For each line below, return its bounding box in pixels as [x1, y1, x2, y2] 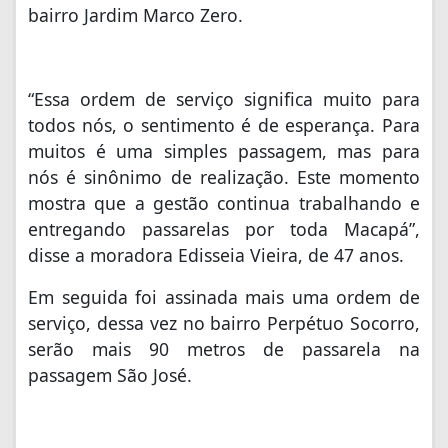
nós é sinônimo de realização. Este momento [28, 165, 420, 190]
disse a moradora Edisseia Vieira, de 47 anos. [28, 243, 404, 268]
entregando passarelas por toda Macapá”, [28, 217, 420, 242]
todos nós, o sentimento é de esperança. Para [28, 113, 420, 138]
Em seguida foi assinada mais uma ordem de [28, 285, 420, 310]
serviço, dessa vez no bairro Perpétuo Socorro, [28, 311, 420, 336]
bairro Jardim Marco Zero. [28, 3, 243, 28]
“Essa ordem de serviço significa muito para [28, 87, 420, 112]
